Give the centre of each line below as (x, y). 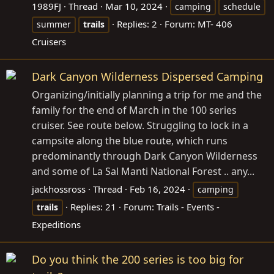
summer (54, 24)
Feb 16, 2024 (157, 189)
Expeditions (56, 225)
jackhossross (59, 189)
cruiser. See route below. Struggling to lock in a (140, 126)
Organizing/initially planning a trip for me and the (147, 95)
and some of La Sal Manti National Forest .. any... (143, 172)
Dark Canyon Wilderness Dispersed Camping (147, 77)
